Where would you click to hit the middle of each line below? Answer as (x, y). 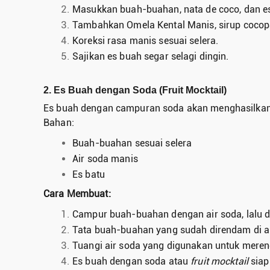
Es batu (89, 174)
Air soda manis (105, 159)
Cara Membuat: (77, 193)
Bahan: (59, 122)
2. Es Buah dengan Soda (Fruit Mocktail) (135, 90)
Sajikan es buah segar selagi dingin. (151, 56)
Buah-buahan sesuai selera (132, 143)
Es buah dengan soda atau (132, 261)
